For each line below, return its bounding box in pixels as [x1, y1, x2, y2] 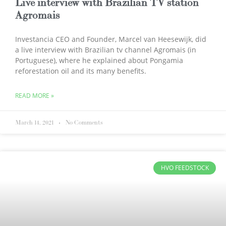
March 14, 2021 [15, 118, 55, 126]
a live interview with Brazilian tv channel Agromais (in [15, 44, 196, 54]
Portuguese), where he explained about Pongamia [15, 55, 183, 65]
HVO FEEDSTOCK [160, 163, 209, 172]
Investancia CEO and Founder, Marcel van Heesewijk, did [15, 34, 206, 44]
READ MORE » [15, 91, 54, 100]
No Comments [64, 118, 103, 126]
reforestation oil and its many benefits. [15, 66, 146, 76]
